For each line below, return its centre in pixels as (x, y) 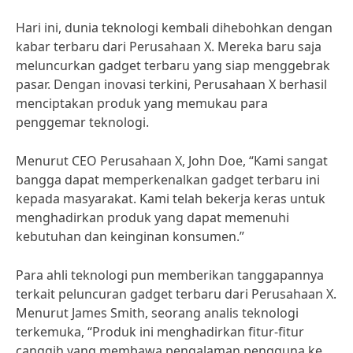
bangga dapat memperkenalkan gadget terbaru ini (168, 180)
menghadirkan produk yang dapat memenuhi (152, 217)
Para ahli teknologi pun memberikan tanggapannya (170, 275)
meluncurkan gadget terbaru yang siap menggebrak (173, 65)
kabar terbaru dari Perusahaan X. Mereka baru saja (169, 46)
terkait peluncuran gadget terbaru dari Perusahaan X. (176, 294)
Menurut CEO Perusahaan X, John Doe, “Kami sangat (172, 161)
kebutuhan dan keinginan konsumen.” (130, 236)
